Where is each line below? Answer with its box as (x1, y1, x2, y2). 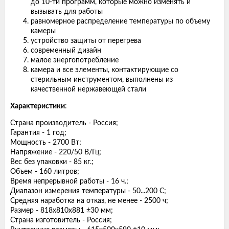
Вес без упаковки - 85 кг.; (10, 158, 94, 166)
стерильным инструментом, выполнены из (31, 76, 173, 83)
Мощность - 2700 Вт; (10, 139, 81, 146)
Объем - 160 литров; (10, 168, 79, 175)
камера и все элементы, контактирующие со (31, 66, 178, 74)
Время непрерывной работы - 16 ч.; (10, 177, 128, 185)
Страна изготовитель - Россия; (10, 216, 112, 224)
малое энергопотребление (31, 56, 119, 64)
